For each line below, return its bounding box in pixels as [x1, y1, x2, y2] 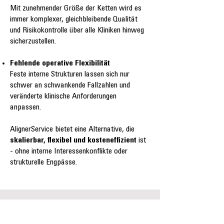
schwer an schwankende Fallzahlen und [10, 81, 130, 90]
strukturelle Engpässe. [10, 158, 77, 167]
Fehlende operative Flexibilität [10, 59, 110, 68]
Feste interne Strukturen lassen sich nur [10, 70, 129, 79]
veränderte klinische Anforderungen [10, 92, 116, 101]
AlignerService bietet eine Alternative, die [10, 125, 134, 134]
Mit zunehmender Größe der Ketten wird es [10, 4, 141, 13]
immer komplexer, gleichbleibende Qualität [10, 15, 137, 24]
